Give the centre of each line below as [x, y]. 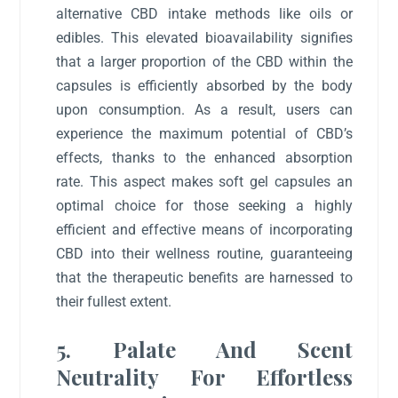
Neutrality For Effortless [204, 377]
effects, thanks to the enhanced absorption [204, 157]
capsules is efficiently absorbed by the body [204, 85]
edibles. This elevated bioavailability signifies [204, 37]
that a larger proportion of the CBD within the [204, 61]
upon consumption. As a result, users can [204, 109]
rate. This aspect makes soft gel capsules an [204, 181]
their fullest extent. [114, 301]
